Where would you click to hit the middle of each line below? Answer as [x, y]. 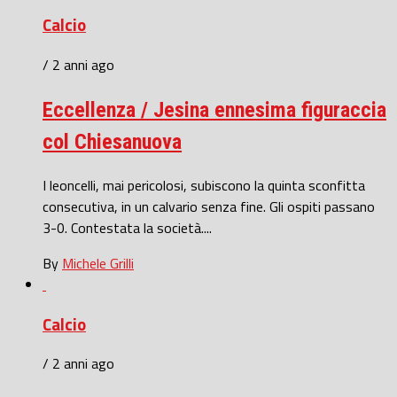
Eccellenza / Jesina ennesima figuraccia [214, 110]
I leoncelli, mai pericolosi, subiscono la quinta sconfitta [204, 185]
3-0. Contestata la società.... [127, 227]
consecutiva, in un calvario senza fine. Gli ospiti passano [209, 206]
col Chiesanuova [112, 142]
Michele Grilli [98, 263]
